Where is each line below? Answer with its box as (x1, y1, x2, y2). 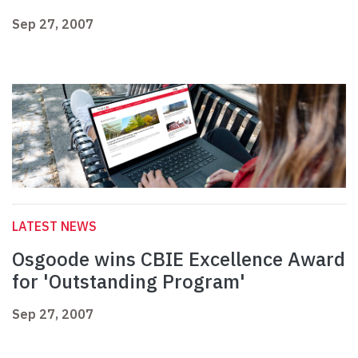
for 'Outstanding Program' (12, 268, 245, 295)
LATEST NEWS (12, 218, 97, 235)
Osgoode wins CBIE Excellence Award (12, 246, 345, 272)
